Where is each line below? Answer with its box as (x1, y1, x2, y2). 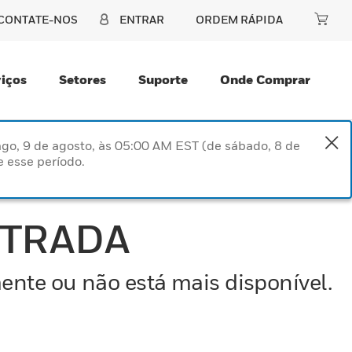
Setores (59, 71, 106, 87)
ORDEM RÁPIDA (196, 13, 283, 26)
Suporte (138, 71, 188, 87)
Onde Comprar (220, 71, 310, 87)
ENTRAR (119, 13, 164, 26)
